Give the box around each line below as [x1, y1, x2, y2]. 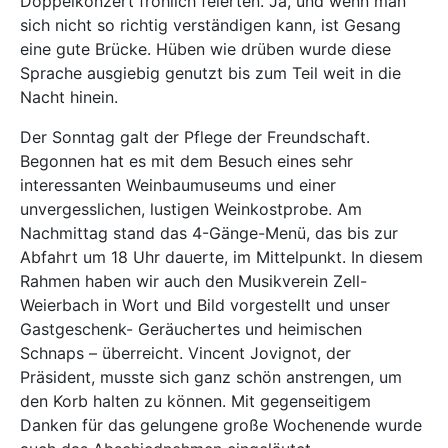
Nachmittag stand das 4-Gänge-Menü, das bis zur [20, 223, 398, 243]
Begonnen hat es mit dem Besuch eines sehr [20, 151, 353, 171]
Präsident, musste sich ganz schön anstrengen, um [20, 367, 402, 387]
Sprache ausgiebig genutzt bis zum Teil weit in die [20, 63, 401, 83]
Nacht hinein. [20, 87, 118, 107]
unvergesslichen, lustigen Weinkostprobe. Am [20, 199, 362, 219]
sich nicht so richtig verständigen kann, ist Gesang [20, 15, 401, 35]
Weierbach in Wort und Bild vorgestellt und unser [20, 295, 390, 315]
